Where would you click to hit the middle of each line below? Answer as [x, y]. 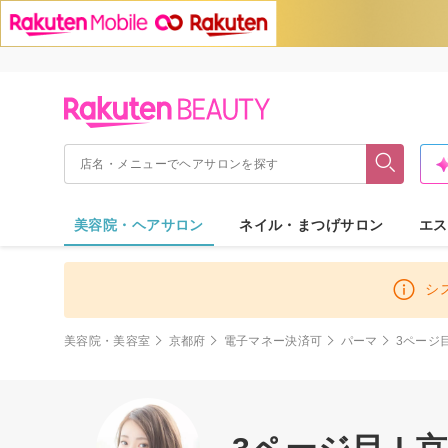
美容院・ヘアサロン [139, 224]
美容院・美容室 [107, 340]
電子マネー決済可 [273, 340]
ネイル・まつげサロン [311, 224]
